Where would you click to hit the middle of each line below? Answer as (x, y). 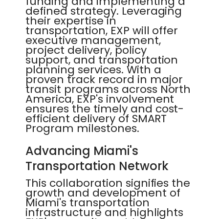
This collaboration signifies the (108, 183)
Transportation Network (97, 166)
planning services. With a (93, 70)
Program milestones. (82, 128)
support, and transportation (102, 60)
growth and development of (103, 193)
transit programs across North (108, 89)
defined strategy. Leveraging (104, 11)
